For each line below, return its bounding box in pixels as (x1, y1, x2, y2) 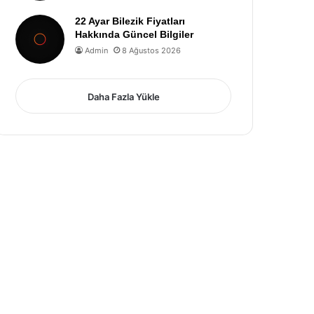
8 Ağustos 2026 (122, 46, 182, 55)
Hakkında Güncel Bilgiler (75, 29, 194, 40)
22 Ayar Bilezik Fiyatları (75, 15, 186, 27)
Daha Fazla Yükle (87, 91, 160, 102)
